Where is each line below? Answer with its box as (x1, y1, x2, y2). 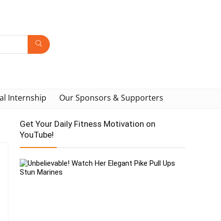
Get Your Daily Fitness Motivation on (20, 119, 155, 129)
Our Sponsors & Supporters (59, 92, 163, 103)
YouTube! (20, 130, 54, 140)
